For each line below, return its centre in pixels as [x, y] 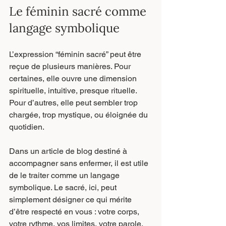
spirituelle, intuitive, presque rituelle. [74, 91]
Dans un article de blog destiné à [69, 151]
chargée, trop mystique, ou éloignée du [79, 115]
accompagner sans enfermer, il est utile [80, 163]
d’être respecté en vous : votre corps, [75, 212]
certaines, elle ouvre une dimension [74, 78]
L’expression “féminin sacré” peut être [76, 54]
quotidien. [27, 127]
